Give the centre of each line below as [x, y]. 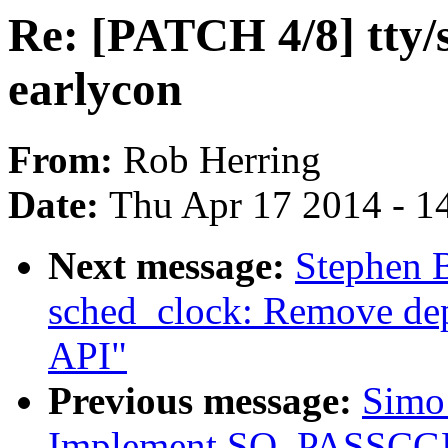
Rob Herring [222, 160]
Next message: [171, 266]
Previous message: [205, 401]
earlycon [95, 89]
